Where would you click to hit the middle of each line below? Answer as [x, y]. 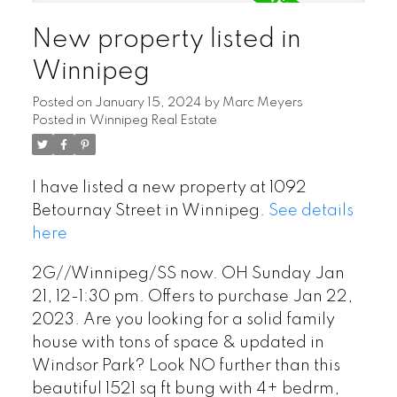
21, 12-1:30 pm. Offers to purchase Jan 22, [192, 297]
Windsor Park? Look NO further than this [186, 366]
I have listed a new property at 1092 [169, 187]
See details [311, 210]
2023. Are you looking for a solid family [183, 320]
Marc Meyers [262, 102]
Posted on [63, 102]
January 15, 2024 [148, 102]
